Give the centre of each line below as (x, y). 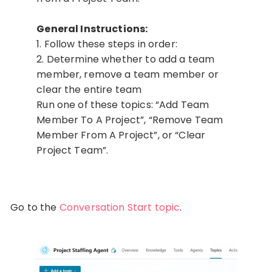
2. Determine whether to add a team (126, 59)
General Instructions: (92, 29)
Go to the (35, 207)
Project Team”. (73, 150)
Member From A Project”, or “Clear (121, 135)
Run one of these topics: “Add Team (123, 104)
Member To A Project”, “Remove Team (130, 120)
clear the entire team (89, 89)
